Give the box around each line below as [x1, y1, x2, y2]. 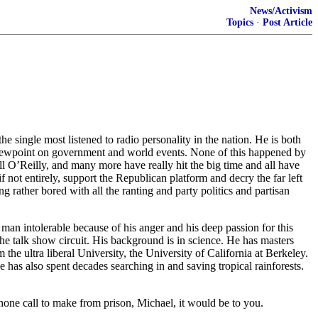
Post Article [263, 17, 312, 28]
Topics [226, 17, 253, 28]
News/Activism [250, 6, 312, 16]
